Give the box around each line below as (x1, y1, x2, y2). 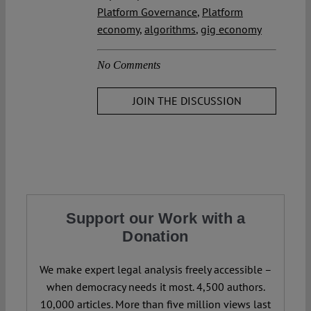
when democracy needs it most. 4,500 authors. (46, 280, 265, 294)
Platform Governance (97, 4, 197, 19)
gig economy (201, 22, 262, 36)
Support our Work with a (65, 210, 246, 228)
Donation (122, 228, 189, 246)
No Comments (97, 58, 160, 71)
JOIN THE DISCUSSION (132, 93, 242, 108)
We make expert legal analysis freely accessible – (39, 262, 272, 277)
